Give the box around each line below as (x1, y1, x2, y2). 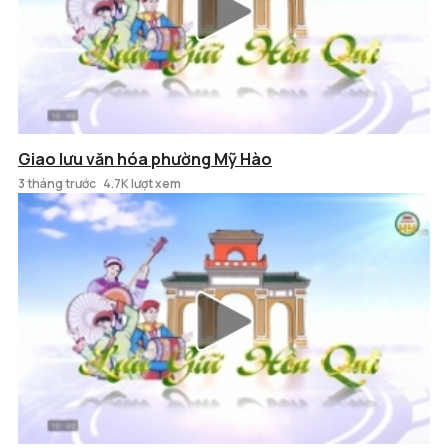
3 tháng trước (18, 174, 96, 192)
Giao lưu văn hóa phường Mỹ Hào (18, 147, 272, 170)
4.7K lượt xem (103, 174, 181, 192)
